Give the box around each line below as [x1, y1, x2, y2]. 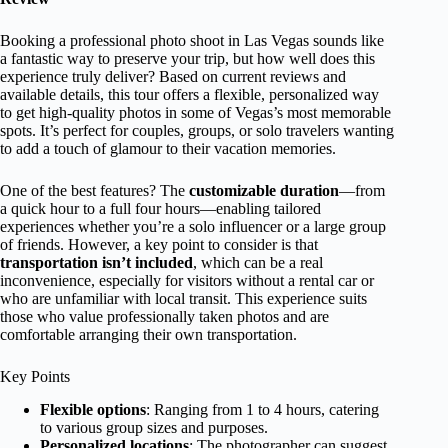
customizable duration [189, 182, 339, 199]
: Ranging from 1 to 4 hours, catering [146, 400, 379, 418]
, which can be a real [193, 254, 323, 271]
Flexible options [40, 400, 146, 418]
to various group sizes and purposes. [40, 418, 268, 436]
